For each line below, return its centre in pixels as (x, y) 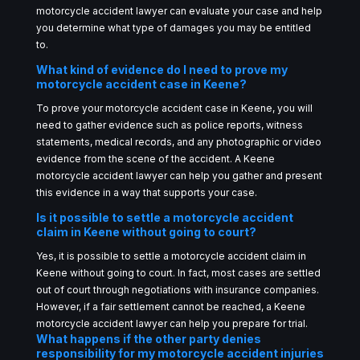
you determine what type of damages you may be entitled (173, 27)
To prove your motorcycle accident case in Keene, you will (174, 108)
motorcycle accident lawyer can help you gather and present (179, 175)
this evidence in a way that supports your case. (146, 192)
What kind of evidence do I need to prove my (162, 69)
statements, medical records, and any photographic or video (178, 141)
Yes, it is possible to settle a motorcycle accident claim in (171, 256)
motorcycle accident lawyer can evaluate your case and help (179, 10)
